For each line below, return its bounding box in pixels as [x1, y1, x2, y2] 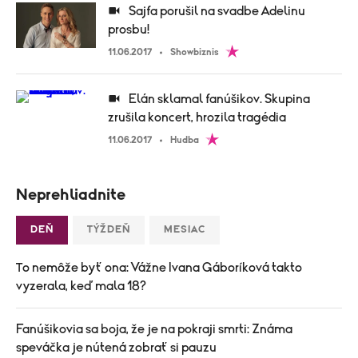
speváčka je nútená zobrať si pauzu [16, 341, 217, 354]
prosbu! [108, 23, 149, 36]
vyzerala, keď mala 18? [16, 280, 146, 292]
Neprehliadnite [16, 187, 125, 203]
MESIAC [164, 225, 205, 235]
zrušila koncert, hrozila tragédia [108, 111, 286, 124]
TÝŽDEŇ [87, 225, 130, 235]
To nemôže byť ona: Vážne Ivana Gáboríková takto [16, 261, 302, 274]
